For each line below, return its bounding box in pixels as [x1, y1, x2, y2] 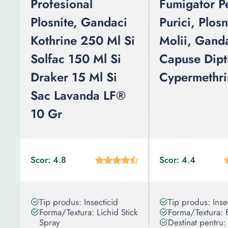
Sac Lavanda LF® [31, 87, 126, 104]
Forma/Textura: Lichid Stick [39, 206, 137, 218]
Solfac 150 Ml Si [31, 50, 121, 68]
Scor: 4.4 [159, 154, 195, 166]
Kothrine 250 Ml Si [31, 32, 135, 49]
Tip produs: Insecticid [39, 196, 118, 208]
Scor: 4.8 [31, 154, 66, 166]
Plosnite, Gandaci [31, 13, 127, 31]
